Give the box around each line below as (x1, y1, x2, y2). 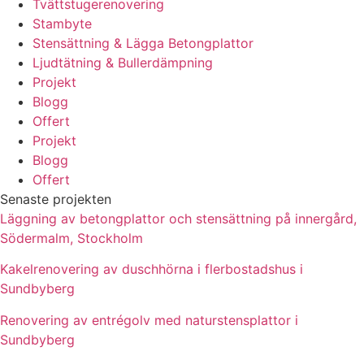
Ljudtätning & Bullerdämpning (32, 54, 213, 71)
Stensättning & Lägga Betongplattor (32, 34, 253, 51)
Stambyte (32, 15, 92, 32)
